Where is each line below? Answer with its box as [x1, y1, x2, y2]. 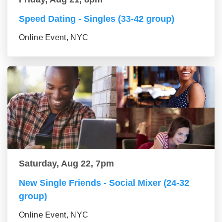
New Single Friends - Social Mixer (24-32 [19, 178, 189, 188]
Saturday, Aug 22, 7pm [19, 159, 114, 168]
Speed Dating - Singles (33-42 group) [19, 14, 174, 24]
